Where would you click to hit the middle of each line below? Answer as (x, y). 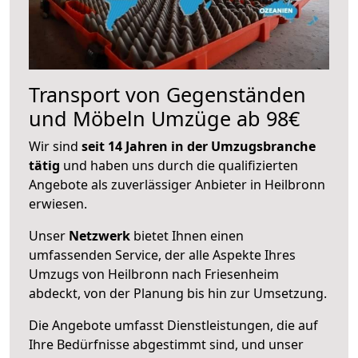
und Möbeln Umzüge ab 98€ (164, 118)
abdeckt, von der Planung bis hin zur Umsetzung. (178, 293)
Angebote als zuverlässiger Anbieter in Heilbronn (177, 184)
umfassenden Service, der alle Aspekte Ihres (162, 255)
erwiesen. (58, 203)
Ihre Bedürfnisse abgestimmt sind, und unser (166, 344)
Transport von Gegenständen (167, 94)
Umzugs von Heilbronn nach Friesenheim (154, 274)
